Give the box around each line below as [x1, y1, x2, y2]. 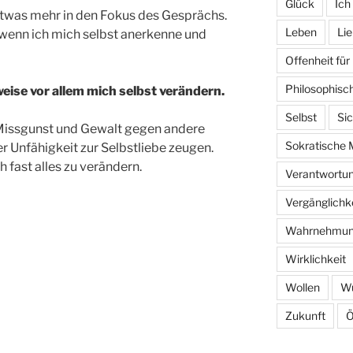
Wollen [284, 281, 320, 295]
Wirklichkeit [284, 252, 346, 266]
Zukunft [284, 309, 325, 323]
